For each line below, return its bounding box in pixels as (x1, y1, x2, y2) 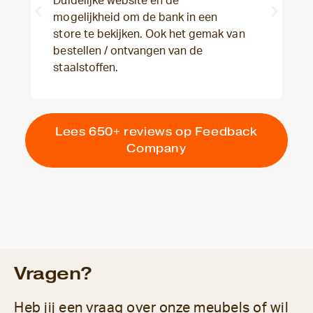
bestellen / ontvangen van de (53, 45, 203, 57)
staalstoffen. (53, 62, 118, 74)
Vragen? (14, 263, 92, 285)
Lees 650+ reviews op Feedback (55, 125, 258, 139)
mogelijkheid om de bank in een (53, 12, 218, 24)
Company (126, 142, 187, 156)
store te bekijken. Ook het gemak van (53, 29, 245, 41)
